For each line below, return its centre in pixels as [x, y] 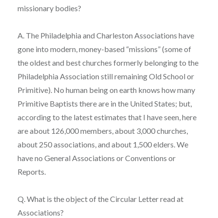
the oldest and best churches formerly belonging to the [108, 62]
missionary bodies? [49, 8]
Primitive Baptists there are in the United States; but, [104, 103]
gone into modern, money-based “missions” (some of [104, 49]
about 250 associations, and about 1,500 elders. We [103, 144]
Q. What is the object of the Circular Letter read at [100, 199]
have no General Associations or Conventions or [96, 158]
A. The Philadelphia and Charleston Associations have [106, 35]
